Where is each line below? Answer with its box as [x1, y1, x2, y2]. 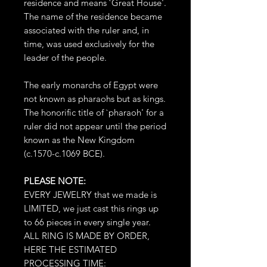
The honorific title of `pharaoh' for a [24, 106, 164, 118]
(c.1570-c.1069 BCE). [24, 147, 105, 159]
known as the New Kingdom [24, 133, 135, 145]
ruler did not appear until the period [24, 120, 166, 132]
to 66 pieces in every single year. [24, 216, 151, 228]
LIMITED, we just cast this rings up [24, 202, 159, 214]
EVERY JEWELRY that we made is [24, 188, 157, 200]
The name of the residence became [24, 10, 162, 22]
